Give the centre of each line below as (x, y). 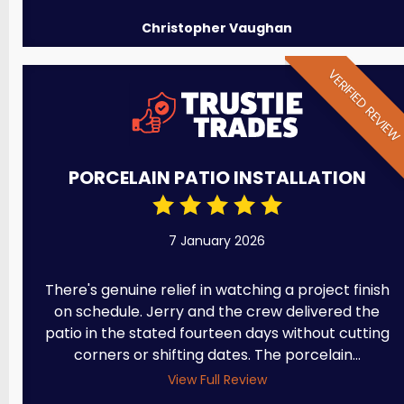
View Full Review (217, 380)
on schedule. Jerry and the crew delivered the (217, 312)
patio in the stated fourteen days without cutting (217, 334)
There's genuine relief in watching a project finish (217, 290)
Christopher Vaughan (217, 28)
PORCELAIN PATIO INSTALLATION (217, 178)
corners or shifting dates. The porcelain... (217, 355)
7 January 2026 (217, 241)
